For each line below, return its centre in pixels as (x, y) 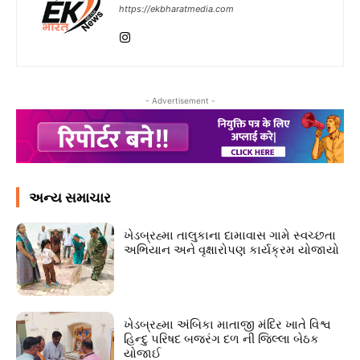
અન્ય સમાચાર (70, 197)
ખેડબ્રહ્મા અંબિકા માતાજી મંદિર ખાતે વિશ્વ (228, 324)
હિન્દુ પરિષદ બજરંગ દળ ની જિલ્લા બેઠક (222, 339)
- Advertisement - (180, 100)
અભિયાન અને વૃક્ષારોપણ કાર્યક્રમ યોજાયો (233, 249)
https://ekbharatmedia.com (176, 8)
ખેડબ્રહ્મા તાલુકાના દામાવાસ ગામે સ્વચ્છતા (230, 234)
